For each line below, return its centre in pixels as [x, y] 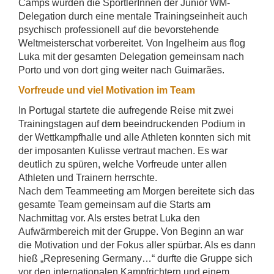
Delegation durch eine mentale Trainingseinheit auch [133, 16]
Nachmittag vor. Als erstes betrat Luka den [109, 218]
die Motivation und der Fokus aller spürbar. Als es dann [137, 245]
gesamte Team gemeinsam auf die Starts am [114, 204]
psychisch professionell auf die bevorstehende [119, 29]
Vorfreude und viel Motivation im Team [107, 90]
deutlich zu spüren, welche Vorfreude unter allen [123, 164]
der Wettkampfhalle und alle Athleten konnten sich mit [134, 137]
